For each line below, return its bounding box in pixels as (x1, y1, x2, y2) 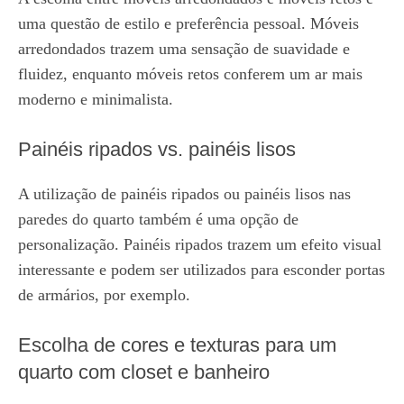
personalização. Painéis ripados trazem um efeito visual (18, 235, 381, 253)
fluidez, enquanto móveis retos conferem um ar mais (18, 65, 363, 83)
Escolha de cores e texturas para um (18, 334, 336, 356)
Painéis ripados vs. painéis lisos (18, 138, 296, 161)
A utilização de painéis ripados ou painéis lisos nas (18, 185, 351, 203)
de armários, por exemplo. (18, 286, 190, 304)
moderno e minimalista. (18, 90, 173, 108)
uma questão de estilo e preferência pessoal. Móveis (18, 14, 359, 32)
